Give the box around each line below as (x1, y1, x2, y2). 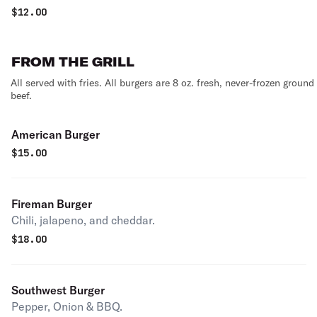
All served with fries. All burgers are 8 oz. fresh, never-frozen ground (11, 76, 314, 89)
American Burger (11, 127, 100, 142)
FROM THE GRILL (11, 54, 134, 70)
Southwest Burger (11, 283, 105, 297)
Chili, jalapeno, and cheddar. (11, 213, 155, 227)
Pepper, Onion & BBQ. (11, 299, 122, 313)
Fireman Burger (11, 197, 92, 211)
